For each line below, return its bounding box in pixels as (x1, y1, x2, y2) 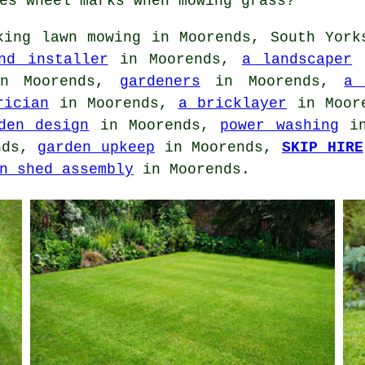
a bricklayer (178, 95, 287, 112)
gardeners (119, 73, 200, 90)
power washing (220, 117, 339, 134)
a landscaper (241, 51, 353, 68)
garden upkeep (37, 139, 156, 156)
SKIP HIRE (282, 139, 363, 156)
